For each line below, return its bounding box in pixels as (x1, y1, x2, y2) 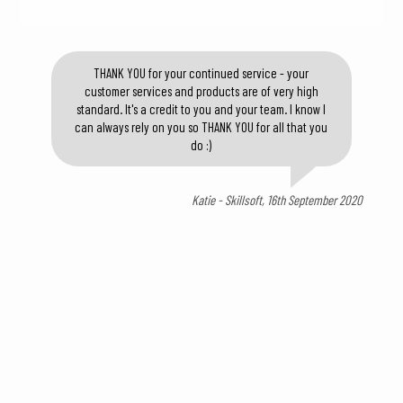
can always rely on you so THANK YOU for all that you (75, 119, 328, 135)
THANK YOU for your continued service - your (94, 65, 309, 81)
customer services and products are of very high (84, 83, 318, 99)
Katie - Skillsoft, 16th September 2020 (192, 192, 363, 208)
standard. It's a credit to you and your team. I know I (76, 101, 327, 117)
